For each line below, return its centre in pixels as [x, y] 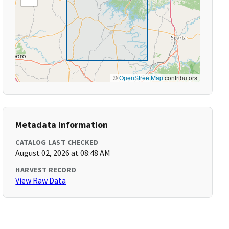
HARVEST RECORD [46, 170]
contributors [180, 77]
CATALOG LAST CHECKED [57, 142]
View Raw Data [41, 180]
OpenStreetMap [141, 77]
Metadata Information [62, 124]
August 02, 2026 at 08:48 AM [63, 153]
